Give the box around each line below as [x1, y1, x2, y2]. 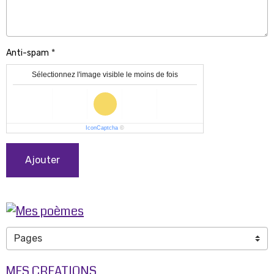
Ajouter [25, 154, 60, 166]
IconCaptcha [86, 125, 118, 131]
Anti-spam [6, 48, 49, 58]
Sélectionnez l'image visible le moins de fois [32, 70, 178, 79]
